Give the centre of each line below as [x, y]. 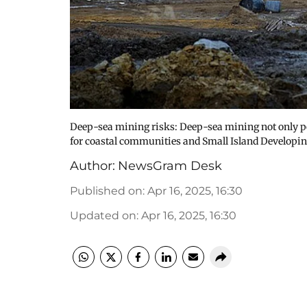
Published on [106, 191]
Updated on [103, 216]
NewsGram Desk [170, 166]
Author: [93, 166]
